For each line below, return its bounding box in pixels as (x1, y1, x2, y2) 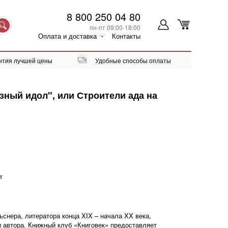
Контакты (112, 31, 140, 41)
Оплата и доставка (38, 31, 97, 41)
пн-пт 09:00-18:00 (90, 23, 140, 32)
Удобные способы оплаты (95, 56, 171, 65)
